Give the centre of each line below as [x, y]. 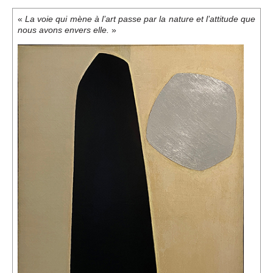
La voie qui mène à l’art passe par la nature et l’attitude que [140, 19]
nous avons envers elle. [63, 30]
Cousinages [147, 87]
